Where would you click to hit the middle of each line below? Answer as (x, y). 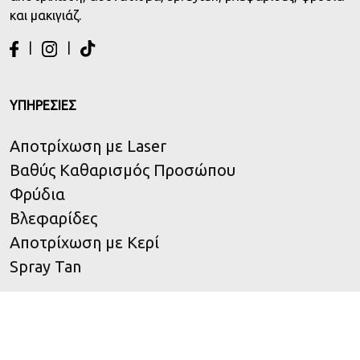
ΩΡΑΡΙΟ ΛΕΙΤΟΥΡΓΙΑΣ (73, 347)
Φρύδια (37, 194)
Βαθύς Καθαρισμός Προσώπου (123, 170)
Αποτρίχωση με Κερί (84, 243)
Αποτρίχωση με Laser (88, 146)
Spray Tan (45, 267)
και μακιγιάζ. (45, 15)
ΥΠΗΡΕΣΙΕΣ (43, 106)
